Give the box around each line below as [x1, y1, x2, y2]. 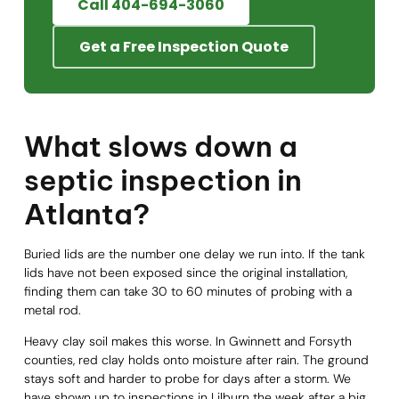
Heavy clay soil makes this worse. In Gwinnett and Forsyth [23, 333, 352, 350]
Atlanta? [23, 195, 150, 232]
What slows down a [23, 127, 297, 164]
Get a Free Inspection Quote [78, 36, 289, 57]
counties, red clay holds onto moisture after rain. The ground [23, 352, 369, 369]
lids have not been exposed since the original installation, [23, 264, 347, 281]
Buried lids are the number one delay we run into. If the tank [23, 245, 365, 262]
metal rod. [23, 301, 81, 318]
